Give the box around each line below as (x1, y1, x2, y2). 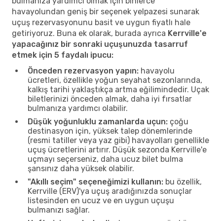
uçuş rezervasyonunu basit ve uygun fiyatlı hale (12, 17, 190, 27)
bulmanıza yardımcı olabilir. (28, 103, 128, 113)
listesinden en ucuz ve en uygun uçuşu (28, 195, 174, 205)
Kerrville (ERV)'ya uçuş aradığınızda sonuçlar (28, 186, 192, 196)
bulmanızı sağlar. (28, 205, 90, 215)
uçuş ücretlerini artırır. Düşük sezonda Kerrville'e (28, 145, 207, 154)
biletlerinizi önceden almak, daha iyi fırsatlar (28, 94, 192, 104)
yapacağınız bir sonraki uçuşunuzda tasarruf (12, 39, 188, 49)
